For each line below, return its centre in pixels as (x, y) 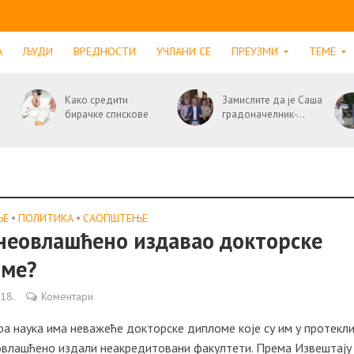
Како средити (96, 100)
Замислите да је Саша (272, 100)
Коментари (68, 296)
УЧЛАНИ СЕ (183, 51)
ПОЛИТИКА (46, 218)
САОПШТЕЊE (116, 218)
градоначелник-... (263, 114)
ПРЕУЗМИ (254, 51)
